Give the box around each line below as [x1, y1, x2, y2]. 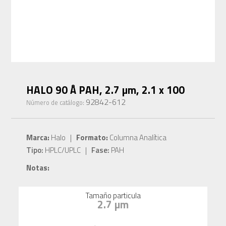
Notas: [26, 162, 50, 174]
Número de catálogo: [26, 97, 86, 108]
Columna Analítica [108, 132, 167, 144]
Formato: [76, 132, 108, 144]
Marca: [26, 132, 50, 144]
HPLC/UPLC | [43, 144, 92, 156]
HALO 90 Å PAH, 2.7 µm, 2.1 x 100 [26, 82, 185, 98]
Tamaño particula [85, 190, 141, 202]
